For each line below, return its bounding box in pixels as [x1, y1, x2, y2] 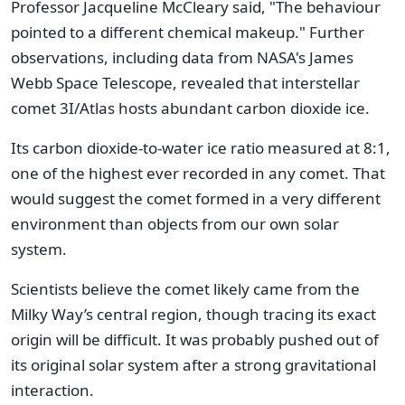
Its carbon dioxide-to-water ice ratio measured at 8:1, [11, 137, 391, 158]
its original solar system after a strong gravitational [11, 354, 376, 375]
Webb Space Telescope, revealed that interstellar [11, 72, 360, 93]
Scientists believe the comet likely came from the [11, 278, 360, 299]
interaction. [11, 380, 98, 400]
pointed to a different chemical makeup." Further [11, 22, 364, 42]
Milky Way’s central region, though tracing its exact [11, 304, 376, 325]
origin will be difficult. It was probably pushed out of [11, 329, 379, 350]
